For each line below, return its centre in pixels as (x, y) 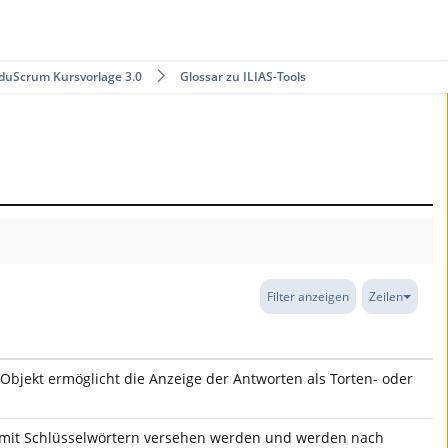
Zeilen (386, 296)
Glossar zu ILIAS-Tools (243, 76)
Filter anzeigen (308, 296)
